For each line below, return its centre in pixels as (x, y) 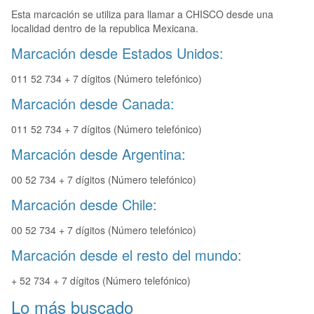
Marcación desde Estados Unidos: (117, 53)
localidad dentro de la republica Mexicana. (105, 28)
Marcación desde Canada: (93, 104)
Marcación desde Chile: (84, 205)
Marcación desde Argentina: (98, 154)
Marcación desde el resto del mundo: (127, 255)
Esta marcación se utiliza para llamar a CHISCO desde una (142, 14)
